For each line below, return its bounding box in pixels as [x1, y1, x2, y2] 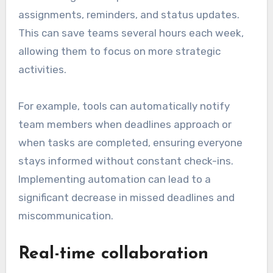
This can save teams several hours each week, [18, 26, 244, 39]
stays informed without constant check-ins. [18, 154, 233, 167]
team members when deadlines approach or [18, 118, 232, 130]
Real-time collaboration [18, 245, 208, 263]
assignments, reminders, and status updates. [18, 8, 239, 21]
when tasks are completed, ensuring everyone [18, 136, 243, 149]
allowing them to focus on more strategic [18, 44, 221, 57]
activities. [18, 63, 66, 76]
